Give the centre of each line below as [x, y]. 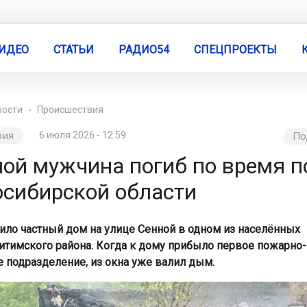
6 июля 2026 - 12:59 [82, 135]
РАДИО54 [144, 49]
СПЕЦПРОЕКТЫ [235, 49]
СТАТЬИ [73, 49]
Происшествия [70, 110]
